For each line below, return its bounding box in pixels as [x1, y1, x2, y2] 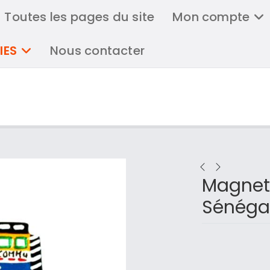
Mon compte [172, 8, 250, 25]
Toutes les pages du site [4, 8, 155, 25]
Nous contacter [50, 42, 145, 59]
